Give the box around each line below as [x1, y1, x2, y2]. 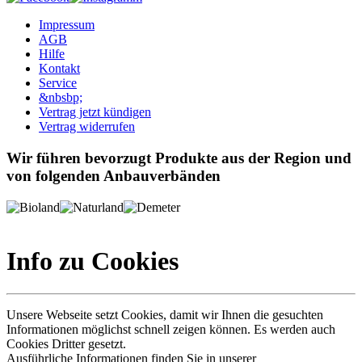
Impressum [39, 18, 95, 32]
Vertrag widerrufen [39, 120, 135, 134]
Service [39, 76, 77, 90]
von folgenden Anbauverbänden [6, 166, 221, 184]
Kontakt [39, 61, 80, 76]
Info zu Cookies [6, 246, 179, 276]
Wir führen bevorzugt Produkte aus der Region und [6, 149, 351, 166]
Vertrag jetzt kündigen [39, 105, 151, 120]
